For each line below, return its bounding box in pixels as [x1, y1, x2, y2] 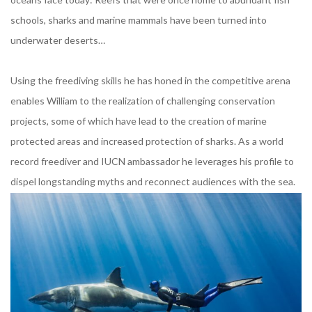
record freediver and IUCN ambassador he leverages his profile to [10, 155, 294, 168]
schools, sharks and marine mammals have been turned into [10, 14, 267, 26]
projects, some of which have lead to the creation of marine [10, 115, 267, 127]
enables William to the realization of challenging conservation [10, 95, 275, 107]
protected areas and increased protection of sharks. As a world [10, 135, 283, 148]
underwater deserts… [10, 34, 105, 47]
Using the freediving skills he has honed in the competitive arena [10, 75, 290, 87]
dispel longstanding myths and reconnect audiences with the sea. [10, 175, 295, 188]
